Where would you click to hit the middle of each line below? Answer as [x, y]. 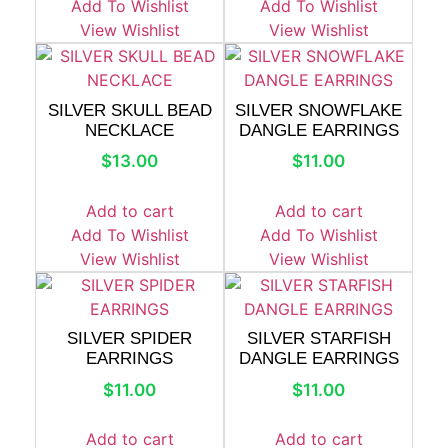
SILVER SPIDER [129, 338]
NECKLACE [129, 130]
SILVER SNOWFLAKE [318, 110]
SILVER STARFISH [318, 338]
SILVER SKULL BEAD [129, 110]
